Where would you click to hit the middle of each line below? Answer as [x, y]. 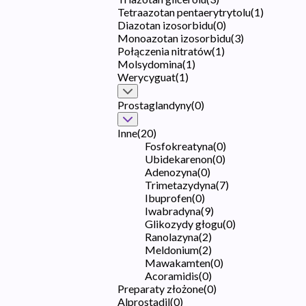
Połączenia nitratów [165, 51]
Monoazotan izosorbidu [174, 38]
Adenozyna [171, 171]
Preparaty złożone [161, 288]
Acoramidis [172, 275]
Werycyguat [147, 76]
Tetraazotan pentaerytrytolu [184, 12]
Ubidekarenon [179, 158]
